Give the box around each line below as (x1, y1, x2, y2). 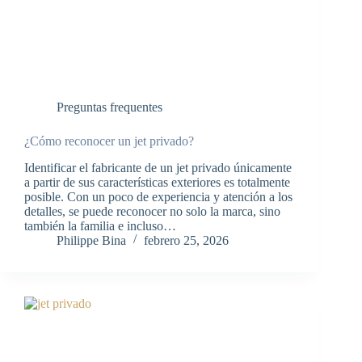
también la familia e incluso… (24, 219, 176, 234)
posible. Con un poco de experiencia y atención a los (24, 190, 293, 204)
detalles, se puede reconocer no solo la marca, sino (24, 204, 280, 219)
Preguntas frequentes (57, 100, 162, 115)
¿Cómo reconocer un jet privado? (24, 134, 194, 149)
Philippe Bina (57, 234, 126, 248)
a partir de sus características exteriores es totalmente (24, 175, 290, 190)
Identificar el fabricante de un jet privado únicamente (24, 161, 292, 175)
